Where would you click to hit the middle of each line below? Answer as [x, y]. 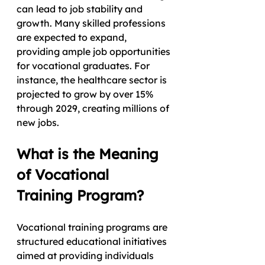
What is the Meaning [90, 153]
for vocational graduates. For [84, 65]
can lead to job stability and [81, 9]
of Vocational [65, 174]
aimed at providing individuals [86, 255]
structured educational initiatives [93, 241]
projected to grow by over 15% [86, 94]
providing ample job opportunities [95, 51]
